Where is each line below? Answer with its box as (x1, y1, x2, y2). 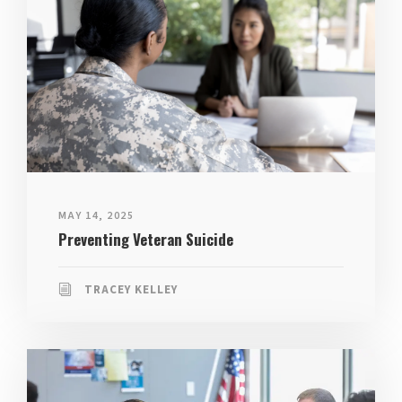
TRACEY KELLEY (84, 281, 178, 298)
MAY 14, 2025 (58, 207, 134, 223)
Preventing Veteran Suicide (58, 227, 233, 250)
